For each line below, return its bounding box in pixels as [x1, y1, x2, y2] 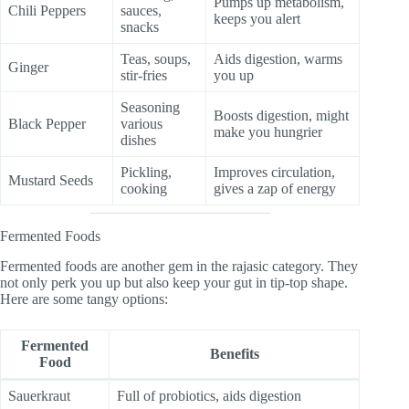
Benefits [209, 345, 259, 362]
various [121, 115, 163, 131]
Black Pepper [8, 115, 86, 131]
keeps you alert [214, 10, 300, 26]
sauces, [121, 2, 162, 18]
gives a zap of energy [214, 180, 336, 196]
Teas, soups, [121, 50, 191, 67]
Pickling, [121, 163, 172, 180]
